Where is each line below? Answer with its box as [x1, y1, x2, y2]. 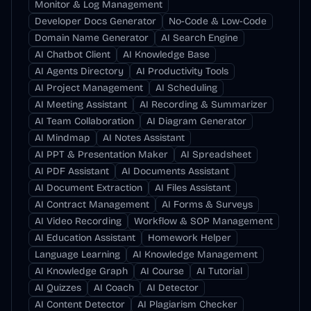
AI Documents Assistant [121, 165, 229, 177]
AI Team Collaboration [35, 115, 134, 127]
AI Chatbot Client [35, 49, 110, 60]
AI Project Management [35, 82, 143, 94]
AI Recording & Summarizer [140, 99, 267, 110]
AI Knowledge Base [123, 49, 210, 60]
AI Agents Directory [35, 65, 124, 77]
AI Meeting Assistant [35, 99, 127, 110]
